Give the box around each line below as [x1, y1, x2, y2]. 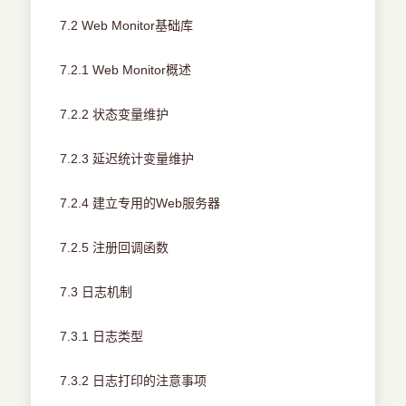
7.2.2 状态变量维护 [60, 107, 169, 122]
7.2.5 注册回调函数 [60, 240, 169, 256]
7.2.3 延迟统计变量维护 [60, 151, 195, 167]
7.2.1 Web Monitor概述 [60, 63, 192, 78]
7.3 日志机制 [60, 285, 133, 300]
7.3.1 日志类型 [60, 329, 144, 344]
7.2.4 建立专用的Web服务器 [60, 196, 221, 211]
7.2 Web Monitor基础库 [60, 18, 194, 34]
